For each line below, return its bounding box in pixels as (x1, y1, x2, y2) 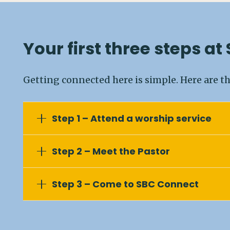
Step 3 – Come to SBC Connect (51, 178, 199, 190)
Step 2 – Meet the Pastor (51, 145, 170, 158)
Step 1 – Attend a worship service (51, 112, 212, 125)
